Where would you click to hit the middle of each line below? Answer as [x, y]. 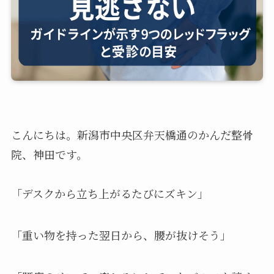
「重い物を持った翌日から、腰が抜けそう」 [121, 235]
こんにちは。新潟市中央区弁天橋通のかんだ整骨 [132, 135]
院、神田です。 [49, 154]
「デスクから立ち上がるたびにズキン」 [109, 193]
